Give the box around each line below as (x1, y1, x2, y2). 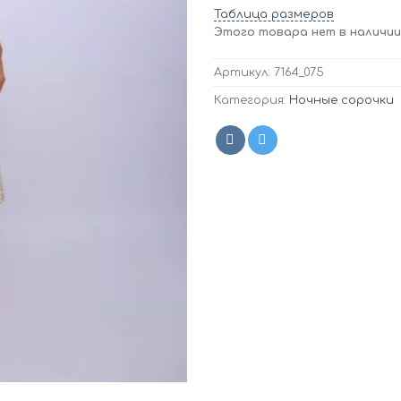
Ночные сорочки (289, 94, 394, 107)
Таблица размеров (214, 8, 334, 21)
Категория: (214, 94, 289, 107)
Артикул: (214, 66, 274, 80)
